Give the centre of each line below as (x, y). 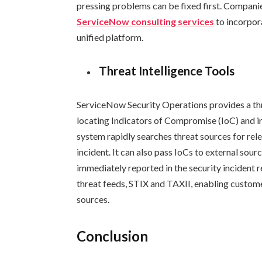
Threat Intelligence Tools (167, 70)
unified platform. (110, 37)
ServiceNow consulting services (146, 21)
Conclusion (113, 236)
